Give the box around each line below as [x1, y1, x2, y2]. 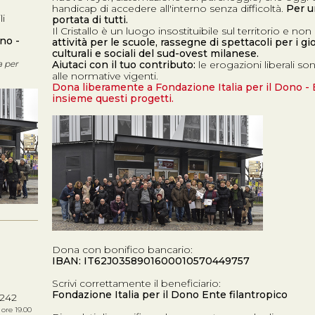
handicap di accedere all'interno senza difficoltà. [52, 2, 286, 15]
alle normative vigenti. [52, 70, 158, 82]
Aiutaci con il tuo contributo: [52, 58, 195, 71]
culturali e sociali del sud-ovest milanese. [52, 47, 259, 60]
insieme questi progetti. [52, 92, 174, 105]
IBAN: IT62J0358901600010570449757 [52, 255, 250, 267]
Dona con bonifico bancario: [52, 243, 193, 256]
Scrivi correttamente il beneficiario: [52, 277, 221, 290]
